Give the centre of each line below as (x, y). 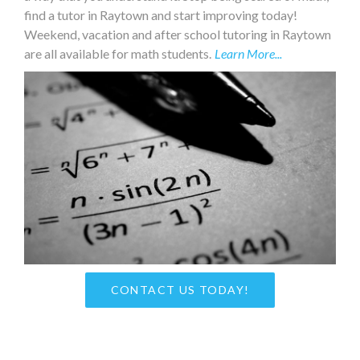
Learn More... (248, 53)
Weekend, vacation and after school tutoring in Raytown (178, 34)
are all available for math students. (119, 53)
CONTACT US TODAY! (180, 289)
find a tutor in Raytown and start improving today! (161, 14)
